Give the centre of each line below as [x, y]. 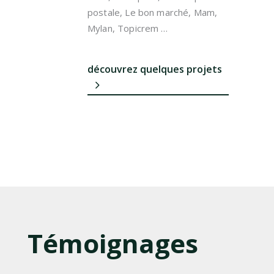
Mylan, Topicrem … [128, 28]
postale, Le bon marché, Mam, [153, 12]
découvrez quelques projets [155, 69]
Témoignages [113, 243]
